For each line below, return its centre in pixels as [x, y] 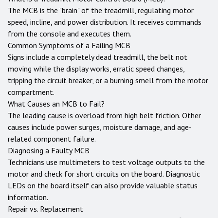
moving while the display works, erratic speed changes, [96, 69]
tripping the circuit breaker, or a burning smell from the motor [108, 80]
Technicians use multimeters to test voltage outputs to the [106, 162]
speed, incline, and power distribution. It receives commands [105, 22]
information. [28, 197]
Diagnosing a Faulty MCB [49, 150]
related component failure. [52, 139]
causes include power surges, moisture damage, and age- [100, 127]
